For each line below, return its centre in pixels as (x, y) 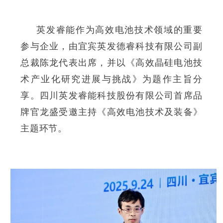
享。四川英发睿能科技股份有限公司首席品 (111, 95)
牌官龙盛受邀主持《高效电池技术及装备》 (111, 112)
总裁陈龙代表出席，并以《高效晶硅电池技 (111, 62)
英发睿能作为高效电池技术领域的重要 (119, 30)
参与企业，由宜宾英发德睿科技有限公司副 (111, 46)
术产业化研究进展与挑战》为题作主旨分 (111, 79)
